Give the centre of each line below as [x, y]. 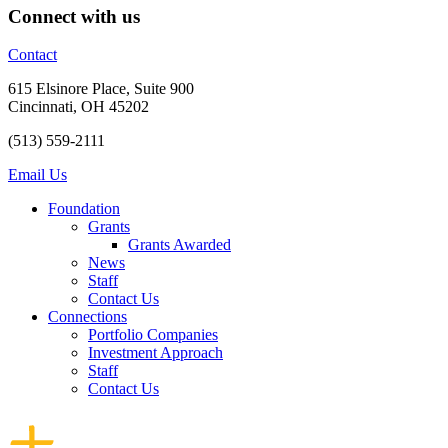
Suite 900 [164, 89]
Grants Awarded [179, 245]
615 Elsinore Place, [69, 89]
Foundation [84, 209]
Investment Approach [155, 353]
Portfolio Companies [153, 335]
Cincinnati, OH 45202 [78, 107]
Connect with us [74, 16]
